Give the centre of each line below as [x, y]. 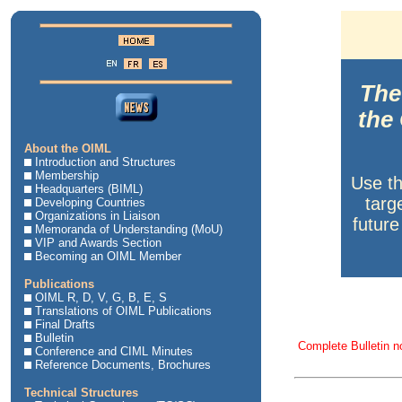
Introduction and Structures [105, 162]
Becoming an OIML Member [108, 256]
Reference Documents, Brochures [123, 365]
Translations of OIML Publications [123, 311]
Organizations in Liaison [97, 216]
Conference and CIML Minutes [114, 351]
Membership [67, 175]
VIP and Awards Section [98, 243]
